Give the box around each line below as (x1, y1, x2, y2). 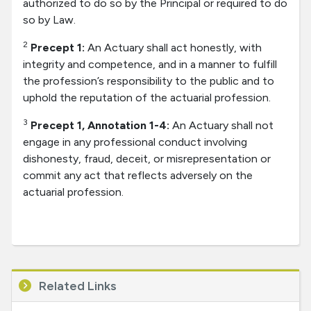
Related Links (35, 278, 117, 294)
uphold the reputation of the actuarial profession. (23, 91, 271, 105)
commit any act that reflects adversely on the (23, 169, 253, 183)
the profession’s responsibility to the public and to (23, 74, 274, 88)
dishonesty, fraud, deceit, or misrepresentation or (23, 152, 271, 166)
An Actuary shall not (172, 119, 274, 133)
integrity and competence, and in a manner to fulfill (23, 58, 277, 72)
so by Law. (23, 13, 76, 27)
